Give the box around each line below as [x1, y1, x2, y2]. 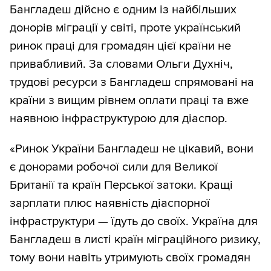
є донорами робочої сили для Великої [10, 159, 218, 174]
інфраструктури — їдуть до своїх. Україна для [10, 214, 258, 229]
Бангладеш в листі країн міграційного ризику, [10, 232, 261, 247]
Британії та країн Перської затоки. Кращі [10, 177, 233, 192]
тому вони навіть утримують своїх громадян [10, 250, 250, 265]
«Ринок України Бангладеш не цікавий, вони [10, 141, 253, 156]
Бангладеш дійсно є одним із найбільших [10, 2, 237, 17]
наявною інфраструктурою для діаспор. [10, 111, 227, 126]
